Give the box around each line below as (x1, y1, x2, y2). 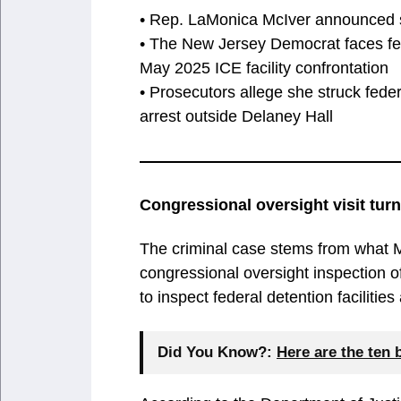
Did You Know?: (158, 343, 272, 361)
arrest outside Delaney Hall (140, 107, 333, 125)
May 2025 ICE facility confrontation (140, 58, 388, 77)
